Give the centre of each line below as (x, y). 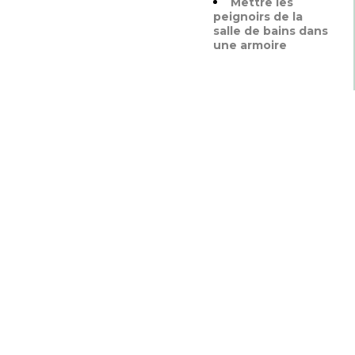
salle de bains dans (271, 31)
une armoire (250, 45)
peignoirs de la (258, 17)
